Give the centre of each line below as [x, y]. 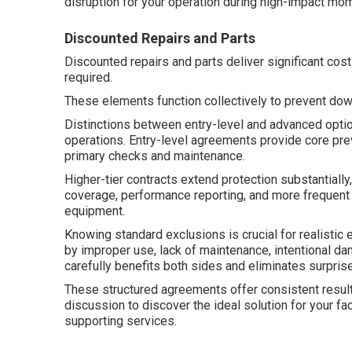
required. [88, 77]
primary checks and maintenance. [155, 156]
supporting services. [121, 321]
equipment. [95, 211]
